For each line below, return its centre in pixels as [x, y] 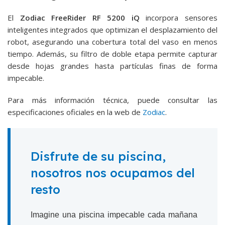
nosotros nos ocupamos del [113, 173]
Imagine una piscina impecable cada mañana [114, 214]
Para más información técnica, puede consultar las [113, 100]
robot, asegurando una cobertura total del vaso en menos [113, 41]
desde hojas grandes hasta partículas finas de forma [113, 66]
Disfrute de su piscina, [98, 156]
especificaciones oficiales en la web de [75, 112]
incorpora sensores [179, 17]
